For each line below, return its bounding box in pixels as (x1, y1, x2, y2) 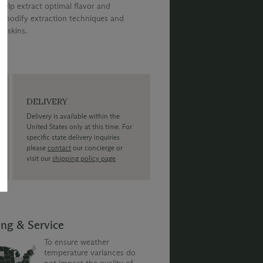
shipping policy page (52, 153, 116, 163)
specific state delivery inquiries (26, 132, 120, 141)
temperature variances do (43, 248, 136, 258)
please (26, 143, 48, 152)
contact (48, 143, 72, 152)
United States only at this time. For (26, 122, 133, 131)
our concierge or (71, 143, 123, 152)
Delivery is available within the (26, 111, 120, 120)
